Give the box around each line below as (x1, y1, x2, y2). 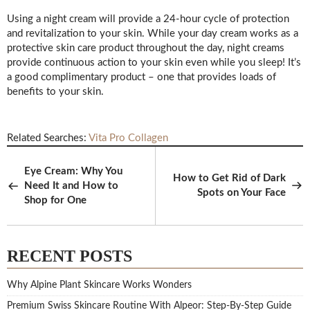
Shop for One (24, 195, 86, 206)
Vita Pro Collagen (89, 133, 168, 144)
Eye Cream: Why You (24, 166, 122, 177)
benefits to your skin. (7, 86, 104, 98)
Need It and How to (24, 181, 118, 192)
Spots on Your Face (197, 188, 286, 199)
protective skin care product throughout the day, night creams (7, 43, 284, 54)
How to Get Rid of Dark (173, 173, 286, 184)
